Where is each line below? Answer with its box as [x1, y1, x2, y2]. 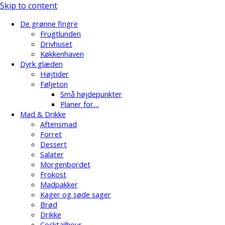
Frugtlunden [40, 28, 81, 39]
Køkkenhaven [40, 48, 84, 59]
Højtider [40, 68, 69, 79]
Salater [40, 149, 64, 159]
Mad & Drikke [20, 108, 66, 119]
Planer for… [60, 98, 99, 109]
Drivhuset [40, 38, 72, 49]
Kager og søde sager [40, 189, 111, 199]
